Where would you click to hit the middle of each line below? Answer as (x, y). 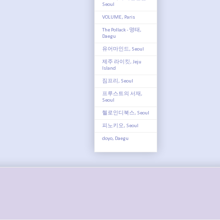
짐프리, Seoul (118, 81)
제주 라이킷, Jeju (122, 62)
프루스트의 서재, (122, 94)
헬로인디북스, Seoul (126, 113)
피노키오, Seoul (120, 126)
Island (109, 68)
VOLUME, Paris (119, 17)
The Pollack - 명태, (122, 30)
